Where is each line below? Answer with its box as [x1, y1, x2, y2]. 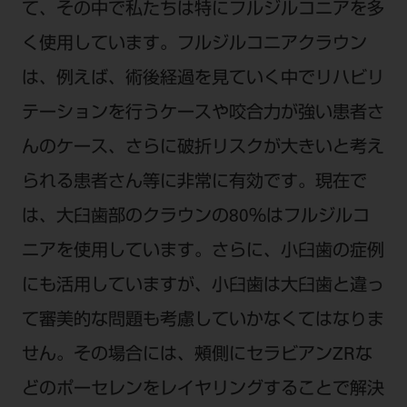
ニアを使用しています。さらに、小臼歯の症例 [21, 243, 384, 262]
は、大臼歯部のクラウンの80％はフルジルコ [21, 209, 370, 227]
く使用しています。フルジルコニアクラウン [21, 36, 367, 55]
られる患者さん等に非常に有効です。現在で [21, 174, 367, 193]
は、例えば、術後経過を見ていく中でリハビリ [21, 71, 384, 89]
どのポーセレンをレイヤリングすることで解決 [21, 382, 384, 400]
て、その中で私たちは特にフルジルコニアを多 [21, 2, 384, 20]
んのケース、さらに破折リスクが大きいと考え [21, 140, 384, 158]
